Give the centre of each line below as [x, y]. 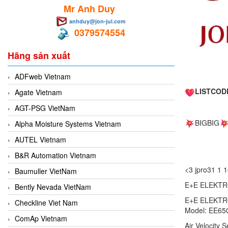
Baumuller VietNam [46, 171]
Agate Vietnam [38, 92]
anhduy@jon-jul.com [97, 21]
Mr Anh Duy [89, 8]
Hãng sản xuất [39, 55]
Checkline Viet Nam [46, 202]
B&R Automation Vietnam [55, 155]
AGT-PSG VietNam [45, 108]
